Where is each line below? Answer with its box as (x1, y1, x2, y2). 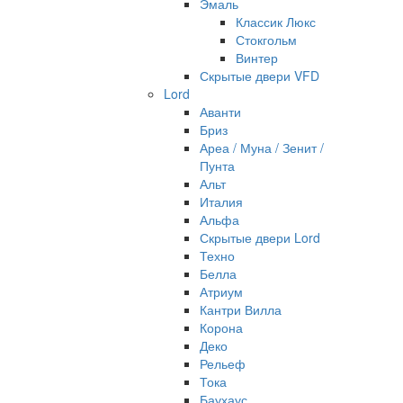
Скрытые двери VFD (200, 67, 319, 85)
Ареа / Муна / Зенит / (200, 139, 324, 157)
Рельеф (200, 354, 246, 372)
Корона (200, 318, 243, 336)
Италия (200, 193, 243, 210)
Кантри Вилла (200, 300, 282, 318)
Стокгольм (236, 31, 297, 49)
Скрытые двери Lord (200, 228, 320, 246)
